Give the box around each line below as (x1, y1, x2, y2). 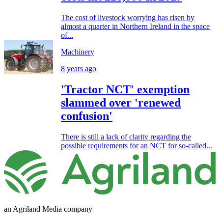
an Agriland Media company (4, 204, 92, 213)
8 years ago (61, 64, 96, 73)
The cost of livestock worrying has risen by (61, 13, 194, 22)
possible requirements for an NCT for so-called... (61, 141, 212, 150)
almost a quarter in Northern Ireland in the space (61, 22, 210, 31)
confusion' (61, 110, 112, 123)
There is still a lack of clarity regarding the (61, 133, 191, 141)
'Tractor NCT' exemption (61, 83, 190, 96)
